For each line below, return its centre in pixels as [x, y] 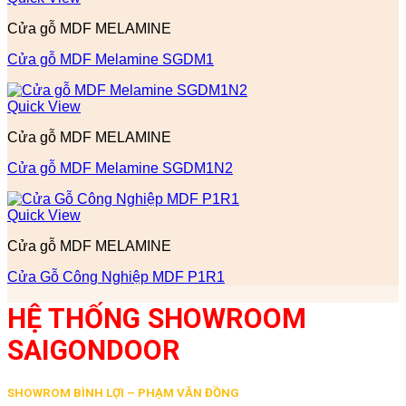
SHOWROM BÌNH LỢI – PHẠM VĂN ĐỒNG [123, 393]
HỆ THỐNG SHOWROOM [157, 319]
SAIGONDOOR [94, 351]
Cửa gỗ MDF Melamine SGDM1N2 [120, 169]
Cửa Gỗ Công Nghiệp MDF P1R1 [116, 277]
